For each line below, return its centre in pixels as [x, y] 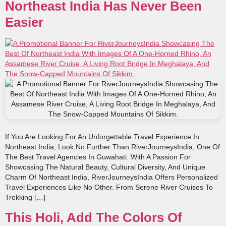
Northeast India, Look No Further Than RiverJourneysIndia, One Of [112, 147]
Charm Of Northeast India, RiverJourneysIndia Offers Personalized [111, 177]
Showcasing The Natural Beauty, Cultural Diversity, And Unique [105, 167]
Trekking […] [25, 197]
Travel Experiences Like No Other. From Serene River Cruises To [109, 187]
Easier [24, 22]
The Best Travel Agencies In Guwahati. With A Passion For [98, 157]
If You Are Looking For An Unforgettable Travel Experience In [102, 137]
